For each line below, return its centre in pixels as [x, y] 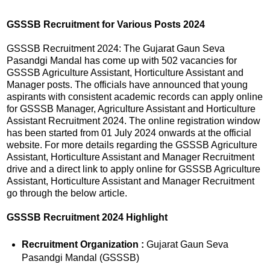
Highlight [147, 218]
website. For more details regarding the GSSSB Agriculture [132, 145]
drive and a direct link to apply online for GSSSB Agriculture [133, 169]
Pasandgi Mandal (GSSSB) [80, 258]
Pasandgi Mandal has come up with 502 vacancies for [122, 61]
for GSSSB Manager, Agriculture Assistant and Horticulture [131, 109]
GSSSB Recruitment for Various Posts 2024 [106, 25]
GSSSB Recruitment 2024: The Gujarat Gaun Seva [116, 49]
